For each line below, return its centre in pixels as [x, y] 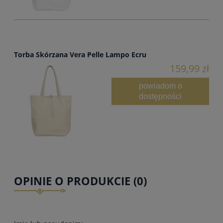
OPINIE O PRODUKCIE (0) [80, 181]
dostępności [160, 96]
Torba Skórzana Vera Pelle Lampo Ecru [80, 54]
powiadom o [160, 86]
